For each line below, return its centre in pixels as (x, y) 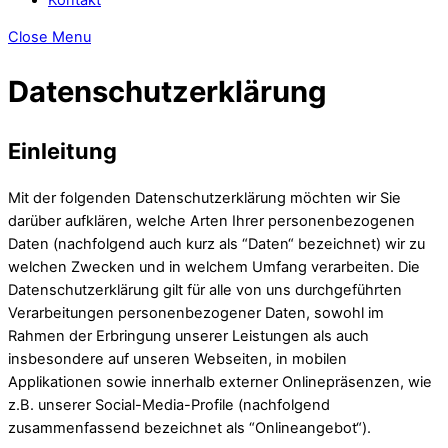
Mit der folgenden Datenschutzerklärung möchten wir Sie (204, 198)
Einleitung (62, 151)
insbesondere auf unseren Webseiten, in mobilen (177, 359)
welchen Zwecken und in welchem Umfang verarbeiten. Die (214, 267)
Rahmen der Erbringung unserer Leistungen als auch (188, 336)
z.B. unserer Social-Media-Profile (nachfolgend (169, 405)
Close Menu (49, 37)
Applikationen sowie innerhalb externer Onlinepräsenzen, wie (220, 382)
